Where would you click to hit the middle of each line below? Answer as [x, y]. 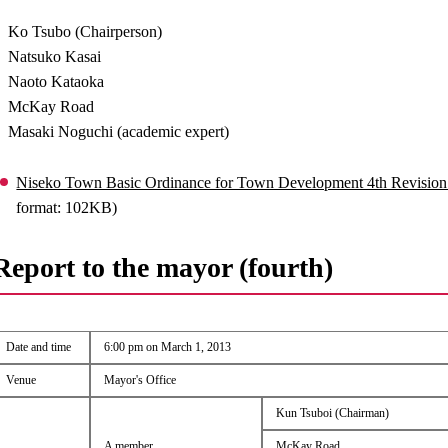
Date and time [38, 347]
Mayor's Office [139, 380]
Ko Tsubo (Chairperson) [85, 31]
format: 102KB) [67, 207]
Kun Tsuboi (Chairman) [332, 413]
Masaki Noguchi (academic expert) [119, 131]
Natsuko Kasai [55, 56]
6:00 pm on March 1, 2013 [167, 347]
